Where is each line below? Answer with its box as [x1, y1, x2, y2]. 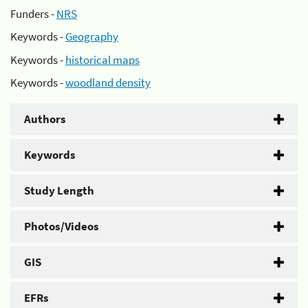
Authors [24, 111, 66, 126]
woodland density [65, 75, 151, 90]
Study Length [24, 183, 94, 198]
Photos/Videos [24, 219, 99, 234]
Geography [65, 29, 118, 44]
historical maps [65, 52, 140, 67]
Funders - [10, 5, 56, 21]
